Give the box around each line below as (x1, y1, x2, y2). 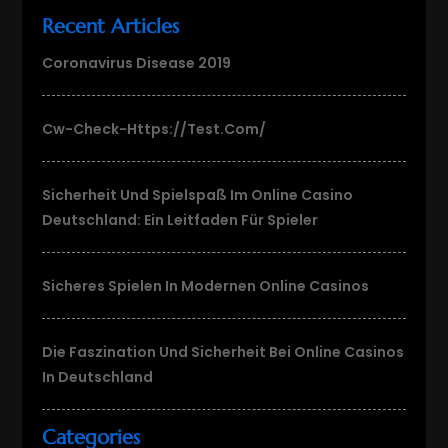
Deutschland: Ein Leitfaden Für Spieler (42, 209, 319, 230)
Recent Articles (42, 13, 180, 39)
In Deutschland (42, 366, 154, 387)
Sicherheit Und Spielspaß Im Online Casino (42, 184, 354, 205)
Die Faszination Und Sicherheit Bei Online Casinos (42, 341, 405, 362)
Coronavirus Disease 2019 (42, 52, 232, 73)
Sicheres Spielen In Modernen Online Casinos (42, 275, 370, 296)
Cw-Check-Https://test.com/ (42, 118, 267, 139)
